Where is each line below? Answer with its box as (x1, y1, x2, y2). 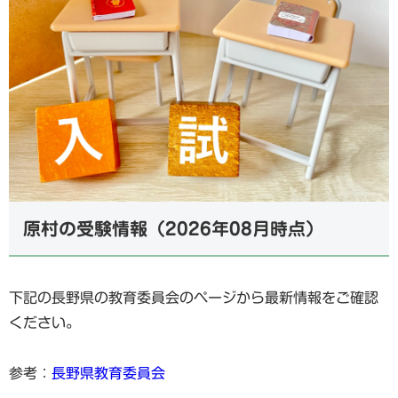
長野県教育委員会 (52, 365, 165, 380)
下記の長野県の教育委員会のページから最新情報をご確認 (9, 290, 378, 305)
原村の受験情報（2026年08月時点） (23, 219, 323, 237)
